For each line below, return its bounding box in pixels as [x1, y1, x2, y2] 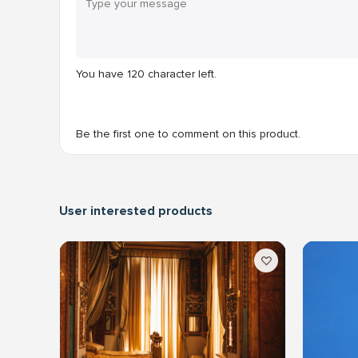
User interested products [59, 204, 213, 219]
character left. [145, 67, 217, 81]
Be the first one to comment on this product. [76, 127, 300, 141]
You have [76, 67, 127, 81]
